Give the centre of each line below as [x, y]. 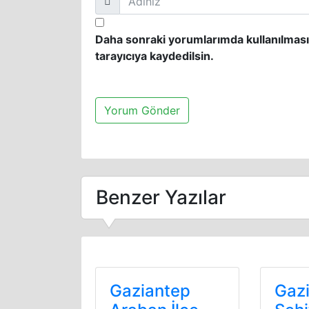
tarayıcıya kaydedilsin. [154, 56]
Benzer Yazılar [161, 197]
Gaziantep [150, 291]
